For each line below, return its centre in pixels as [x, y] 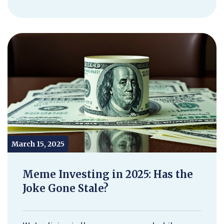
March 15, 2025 [38, 144]
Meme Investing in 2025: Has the [108, 174]
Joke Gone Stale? [65, 188]
